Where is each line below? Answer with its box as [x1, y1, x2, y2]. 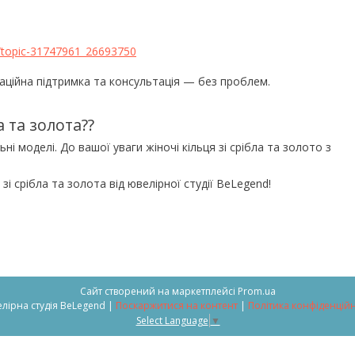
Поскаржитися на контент [115, 298, 238, 312]
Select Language [136, 313, 208, 327]
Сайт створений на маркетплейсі [79, 284, 238, 298]
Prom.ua [237, 284, 276, 298]
